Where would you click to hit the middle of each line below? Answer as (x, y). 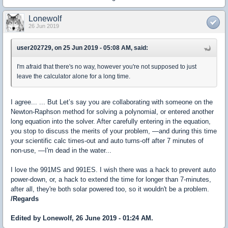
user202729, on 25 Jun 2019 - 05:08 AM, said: (82, 48)
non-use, (23, 150)
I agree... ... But (35, 102)
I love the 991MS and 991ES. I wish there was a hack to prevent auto (113, 170)
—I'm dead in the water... (74, 150)
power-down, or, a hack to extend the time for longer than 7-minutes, (111, 179)
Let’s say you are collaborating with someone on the (136, 102)
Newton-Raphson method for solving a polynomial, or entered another (112, 112)
